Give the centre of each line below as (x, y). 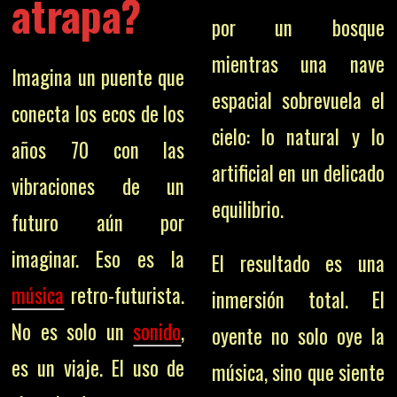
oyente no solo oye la (298, 336)
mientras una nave (298, 64)
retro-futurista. (125, 295)
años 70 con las (98, 149)
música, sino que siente (298, 372)
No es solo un (73, 331)
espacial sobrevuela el (298, 100)
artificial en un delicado (298, 173)
